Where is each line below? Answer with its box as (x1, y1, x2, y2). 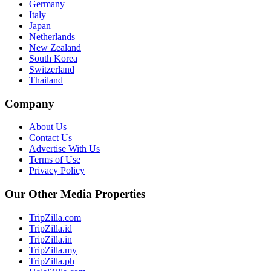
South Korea (29, 53, 77, 64)
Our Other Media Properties (5, 187, 145, 200)
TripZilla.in (29, 233, 72, 244)
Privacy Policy (29, 165, 85, 176)
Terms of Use (29, 154, 80, 165)
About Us (29, 122, 67, 132)
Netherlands (29, 31, 75, 42)
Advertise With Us (29, 143, 100, 154)
